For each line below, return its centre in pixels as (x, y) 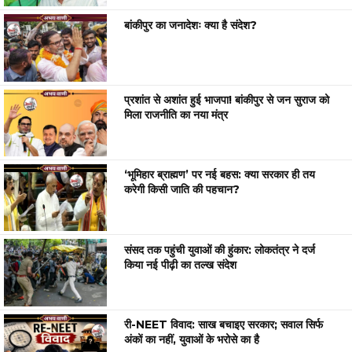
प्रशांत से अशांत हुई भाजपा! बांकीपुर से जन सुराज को (227, 99)
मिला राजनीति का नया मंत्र (176, 114)
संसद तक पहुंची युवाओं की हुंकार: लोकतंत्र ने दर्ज (220, 249)
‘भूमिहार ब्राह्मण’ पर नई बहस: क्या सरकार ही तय (220, 175)
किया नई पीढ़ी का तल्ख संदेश (181, 264)
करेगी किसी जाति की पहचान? (182, 190)
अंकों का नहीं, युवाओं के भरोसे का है (192, 340)
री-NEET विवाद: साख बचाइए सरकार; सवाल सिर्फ (224, 325)
